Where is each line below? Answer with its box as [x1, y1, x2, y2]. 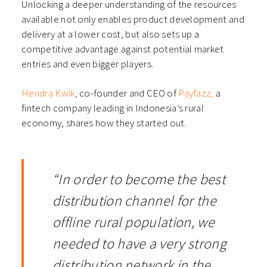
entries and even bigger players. [21, 57, 156, 71]
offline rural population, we [52, 213, 215, 232]
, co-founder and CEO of [74, 86, 179, 100]
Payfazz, [178, 86, 214, 100]
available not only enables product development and [21, 13, 245, 26]
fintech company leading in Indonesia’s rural [21, 101, 204, 115]
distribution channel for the [52, 191, 216, 210]
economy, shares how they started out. [21, 116, 187, 130]
